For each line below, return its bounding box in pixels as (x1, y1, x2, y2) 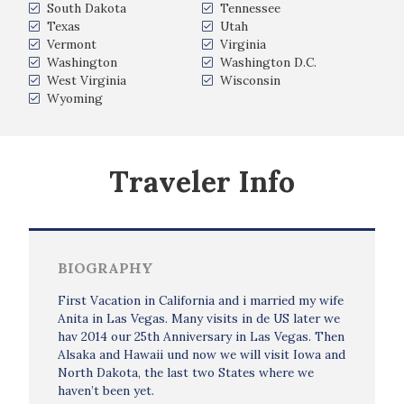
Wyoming (47, 90, 103, 106)
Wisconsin (220, 72, 280, 88)
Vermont (47, 36, 96, 52)
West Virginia (47, 72, 126, 88)
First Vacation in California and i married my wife (58, 292, 344, 308)
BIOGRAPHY (58, 259, 153, 277)
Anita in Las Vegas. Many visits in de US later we (58, 310, 340, 326)
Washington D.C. (220, 54, 317, 70)
